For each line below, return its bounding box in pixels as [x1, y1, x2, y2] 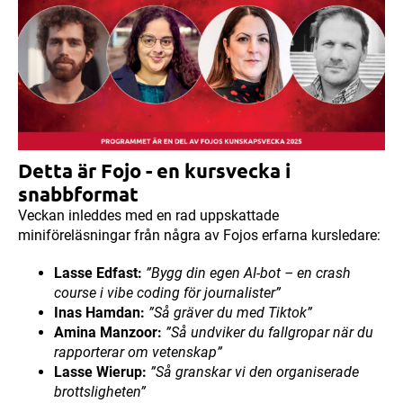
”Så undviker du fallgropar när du [166, 324, 373, 342]
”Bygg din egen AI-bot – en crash [146, 264, 351, 282]
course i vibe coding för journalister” [54, 284, 281, 302]
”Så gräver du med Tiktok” [148, 304, 312, 322]
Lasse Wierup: [54, 363, 147, 381]
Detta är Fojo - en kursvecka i [18, 158, 291, 184]
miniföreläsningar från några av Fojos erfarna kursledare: [18, 227, 381, 245]
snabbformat [18, 182, 139, 207]
